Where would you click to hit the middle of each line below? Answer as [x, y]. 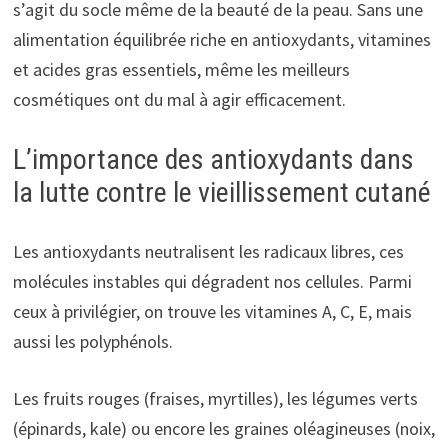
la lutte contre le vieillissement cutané [221, 192]
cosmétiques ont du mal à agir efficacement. [179, 99]
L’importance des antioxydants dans [213, 159]
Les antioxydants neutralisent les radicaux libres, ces [208, 251]
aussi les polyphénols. [92, 341]
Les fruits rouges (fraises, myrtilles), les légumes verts [215, 398]
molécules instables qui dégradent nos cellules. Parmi [212, 281]
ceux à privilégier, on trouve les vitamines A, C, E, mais [212, 311]
